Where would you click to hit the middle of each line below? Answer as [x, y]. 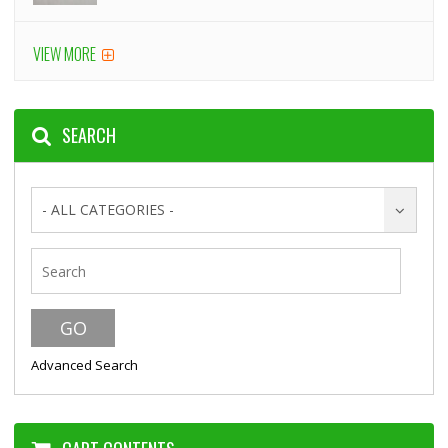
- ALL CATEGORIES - [108, 209]
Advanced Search [85, 365]
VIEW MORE [66, 54]
